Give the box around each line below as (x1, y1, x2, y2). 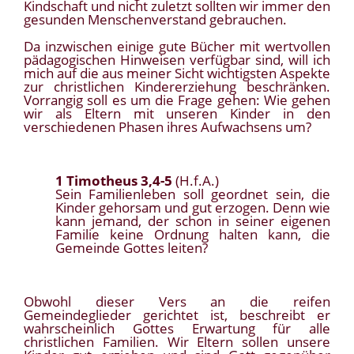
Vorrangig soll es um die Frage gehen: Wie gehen (24, 91, 330, 110)
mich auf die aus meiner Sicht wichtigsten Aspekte (24, 64, 330, 83)
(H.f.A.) (172, 171, 219, 190)
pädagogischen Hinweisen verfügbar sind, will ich (24, 51, 330, 70)
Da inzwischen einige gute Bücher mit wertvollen (24, 37, 330, 56)
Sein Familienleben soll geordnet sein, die (55, 185, 330, 204)
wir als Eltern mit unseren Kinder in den (24, 104, 330, 123)
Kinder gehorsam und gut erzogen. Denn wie (55, 198, 330, 217)
